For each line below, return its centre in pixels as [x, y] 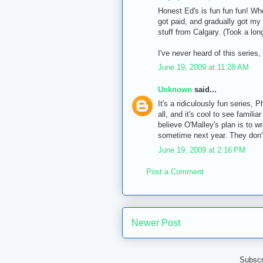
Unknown [175, 89]
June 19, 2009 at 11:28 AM [203, 68]
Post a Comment [175, 172]
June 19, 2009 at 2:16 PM [202, 150]
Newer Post [156, 222]
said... [204, 89]
